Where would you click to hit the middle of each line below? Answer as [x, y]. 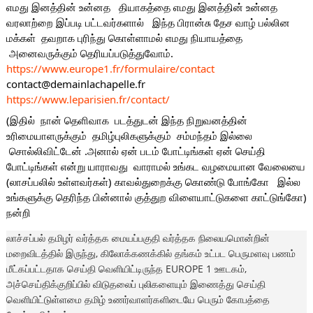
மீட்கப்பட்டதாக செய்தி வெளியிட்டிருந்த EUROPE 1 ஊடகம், [126, 268]
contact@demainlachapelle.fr [75, 84]
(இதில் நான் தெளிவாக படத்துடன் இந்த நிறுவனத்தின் [126, 120]
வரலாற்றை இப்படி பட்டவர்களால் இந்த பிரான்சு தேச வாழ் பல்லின [148, 23]
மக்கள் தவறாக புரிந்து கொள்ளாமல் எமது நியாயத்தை [125, 38]
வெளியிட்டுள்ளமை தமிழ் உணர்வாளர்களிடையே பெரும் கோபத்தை [138, 299]
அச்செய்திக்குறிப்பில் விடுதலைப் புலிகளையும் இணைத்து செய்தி [136, 284]
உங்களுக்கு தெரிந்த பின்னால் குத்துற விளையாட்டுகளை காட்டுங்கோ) [156, 197]
